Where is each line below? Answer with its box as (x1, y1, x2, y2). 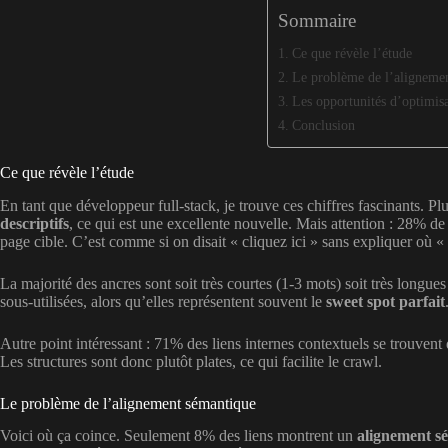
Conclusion (291, 116, 355, 133)
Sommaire (277, 9, 356, 31)
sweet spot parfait (326, 292, 445, 310)
